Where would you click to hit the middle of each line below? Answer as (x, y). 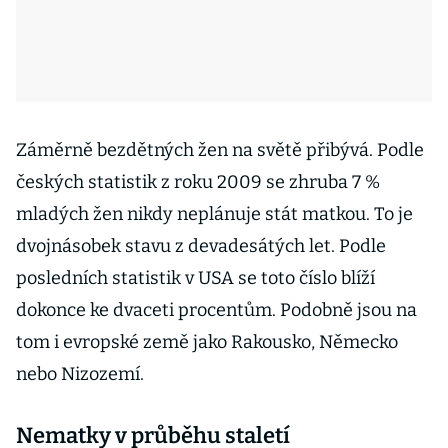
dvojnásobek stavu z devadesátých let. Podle (201, 246)
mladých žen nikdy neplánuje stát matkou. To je (214, 214)
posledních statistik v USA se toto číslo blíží (195, 278)
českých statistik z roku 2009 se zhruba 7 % (198, 182)
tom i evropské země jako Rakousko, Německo (207, 342)
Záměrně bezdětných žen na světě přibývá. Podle (220, 150)
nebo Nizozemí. (80, 374)
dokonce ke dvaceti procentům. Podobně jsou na (216, 310)
